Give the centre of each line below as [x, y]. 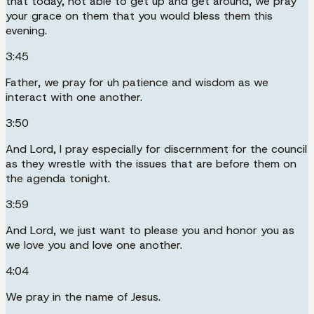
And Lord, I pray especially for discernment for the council [156, 149]
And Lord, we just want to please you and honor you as [150, 230]
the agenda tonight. [58, 178]
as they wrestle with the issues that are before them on [151, 163]
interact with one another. [74, 97]
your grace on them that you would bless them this [139, 15]
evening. [26, 30]
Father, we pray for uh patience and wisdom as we [137, 82]
